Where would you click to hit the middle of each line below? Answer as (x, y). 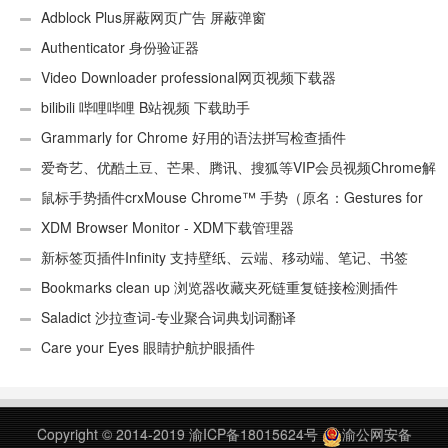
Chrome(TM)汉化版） (89, 227)
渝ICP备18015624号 (253, 434)
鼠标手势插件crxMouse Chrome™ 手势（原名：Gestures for (232, 197)
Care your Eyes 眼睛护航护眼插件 (148, 347)
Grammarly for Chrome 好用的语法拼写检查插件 (193, 137)
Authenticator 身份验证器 (120, 47)
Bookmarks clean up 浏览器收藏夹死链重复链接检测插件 (219, 287)
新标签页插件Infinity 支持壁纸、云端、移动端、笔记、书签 (224, 257)
